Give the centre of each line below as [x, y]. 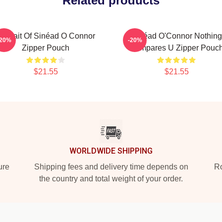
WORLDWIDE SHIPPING [111, 151]
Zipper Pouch [46, 48]
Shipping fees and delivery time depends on [111, 167]
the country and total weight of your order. [111, 179]
